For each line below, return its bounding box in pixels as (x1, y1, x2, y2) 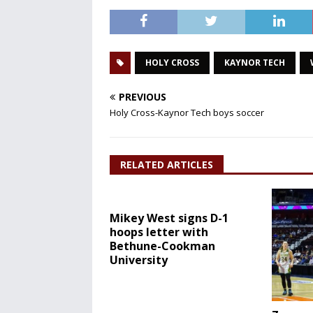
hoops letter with (110, 224, 208, 240)
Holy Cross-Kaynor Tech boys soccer (110, 106, 264, 119)
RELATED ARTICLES (120, 158, 213, 171)
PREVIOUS (119, 90, 166, 103)
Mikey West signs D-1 (110, 210, 228, 226)
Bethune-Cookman (110, 238, 215, 254)
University (110, 252, 168, 268)
